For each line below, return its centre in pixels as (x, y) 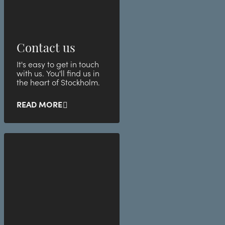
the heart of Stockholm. (58, 83)
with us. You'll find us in (58, 74)
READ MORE (39, 105)
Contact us (46, 47)
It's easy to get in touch (58, 65)
